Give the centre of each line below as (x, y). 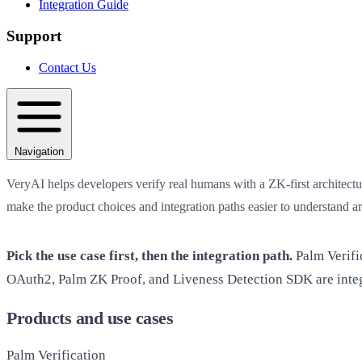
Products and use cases (90, 318)
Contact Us (67, 67)
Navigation (39, 151)
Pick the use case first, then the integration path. (149, 255)
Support (34, 36)
